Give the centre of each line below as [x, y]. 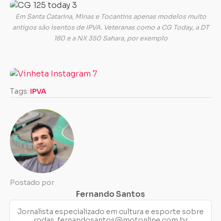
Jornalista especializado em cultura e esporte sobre [110, 212]
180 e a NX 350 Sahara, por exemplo [110, 38]
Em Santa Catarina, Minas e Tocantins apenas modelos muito [110, 17]
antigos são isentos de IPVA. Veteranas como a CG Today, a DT [110, 28]
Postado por [32, 183]
